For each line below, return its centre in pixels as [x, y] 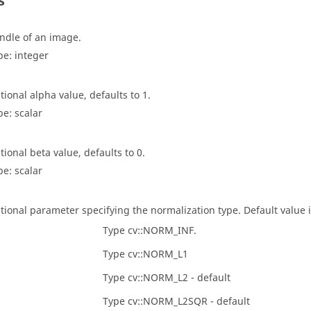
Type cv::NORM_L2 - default [167, 278]
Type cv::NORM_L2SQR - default [176, 302]
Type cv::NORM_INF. [150, 231]
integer [32, 56]
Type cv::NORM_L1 [145, 254]
